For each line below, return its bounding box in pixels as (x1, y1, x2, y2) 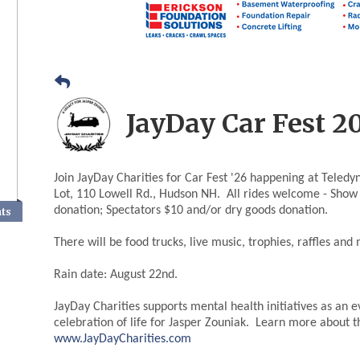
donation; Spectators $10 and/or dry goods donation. (54, 204, 329, 218)
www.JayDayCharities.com (54, 333, 192, 346)
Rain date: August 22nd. (54, 268, 178, 282)
